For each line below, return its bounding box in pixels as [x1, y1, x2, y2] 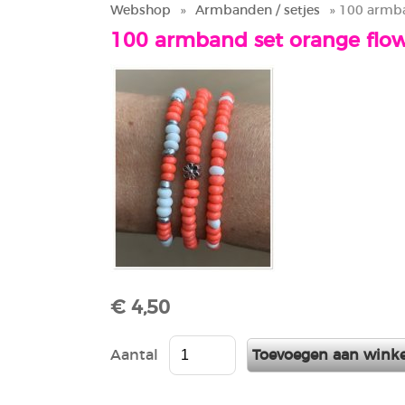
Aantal [110, 348, 158, 363]
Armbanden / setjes [195, 4, 320, 18]
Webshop [110, 4, 171, 18]
